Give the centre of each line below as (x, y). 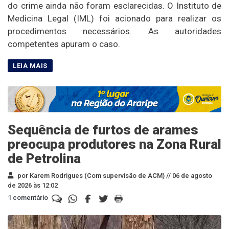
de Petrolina (44, 159)
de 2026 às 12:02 (33, 186)
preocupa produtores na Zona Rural (114, 144)
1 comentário (29, 198)
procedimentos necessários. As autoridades (114, 31)
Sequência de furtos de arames (103, 130)
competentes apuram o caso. (64, 44)
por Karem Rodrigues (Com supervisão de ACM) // (93, 176)
